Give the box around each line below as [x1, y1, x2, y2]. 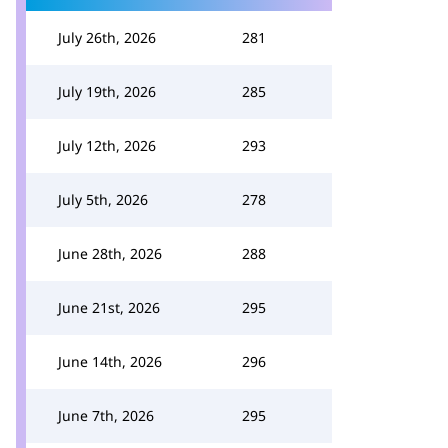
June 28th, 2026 [58, 244, 162, 263]
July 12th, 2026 [58, 136, 156, 155]
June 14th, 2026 [58, 352, 162, 371]
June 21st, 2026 [58, 298, 160, 317]
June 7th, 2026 [58, 406, 154, 425]
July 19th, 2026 [58, 82, 156, 101]
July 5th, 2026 [58, 190, 148, 209]
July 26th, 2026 [58, 28, 156, 47]
